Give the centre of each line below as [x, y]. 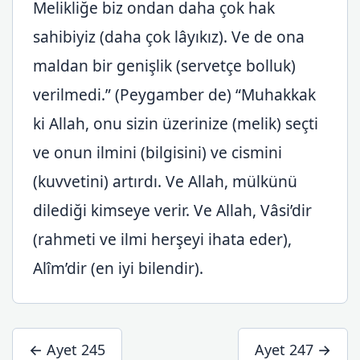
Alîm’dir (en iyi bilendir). [118, 268]
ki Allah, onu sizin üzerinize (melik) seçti [176, 123]
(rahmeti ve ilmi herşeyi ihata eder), [162, 239]
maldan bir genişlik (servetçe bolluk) [164, 65]
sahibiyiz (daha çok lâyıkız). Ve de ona [169, 37]
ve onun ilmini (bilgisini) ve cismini [157, 152]
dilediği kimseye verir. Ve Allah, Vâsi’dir [172, 210]
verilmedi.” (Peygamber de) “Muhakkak [174, 94]
